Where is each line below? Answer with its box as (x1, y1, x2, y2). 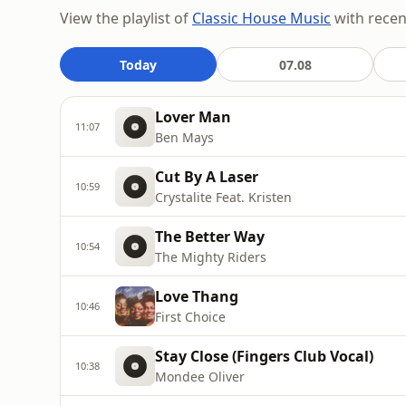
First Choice (155, 308, 226, 325)
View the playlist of (60, 8, 192, 28)
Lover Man (155, 107, 231, 127)
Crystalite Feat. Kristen (155, 188, 292, 206)
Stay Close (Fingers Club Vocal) (155, 346, 373, 366)
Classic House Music (192, 8, 331, 28)
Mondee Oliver (155, 368, 245, 385)
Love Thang (155, 286, 238, 306)
